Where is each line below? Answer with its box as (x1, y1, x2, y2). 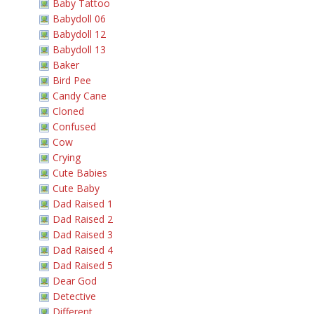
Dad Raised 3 (53, 228, 113, 241)
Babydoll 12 (53, 27, 106, 41)
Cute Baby (53, 182, 100, 195)
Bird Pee (53, 74, 91, 87)
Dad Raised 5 (53, 259, 113, 272)
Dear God (53, 274, 97, 287)
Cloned (53, 104, 84, 118)
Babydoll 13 (53, 43, 106, 56)
